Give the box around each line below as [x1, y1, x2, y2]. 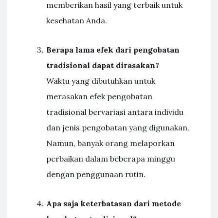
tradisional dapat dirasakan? [46, 60, 159, 70]
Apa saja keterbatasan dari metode [46, 199, 181, 208]
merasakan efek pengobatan [46, 91, 152, 101]
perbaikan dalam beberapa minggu [46, 154, 175, 163]
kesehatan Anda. [46, 16, 107, 25]
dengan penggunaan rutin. [46, 169, 145, 179]
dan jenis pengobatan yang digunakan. [46, 123, 189, 132]
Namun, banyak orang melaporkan [46, 138, 175, 148]
